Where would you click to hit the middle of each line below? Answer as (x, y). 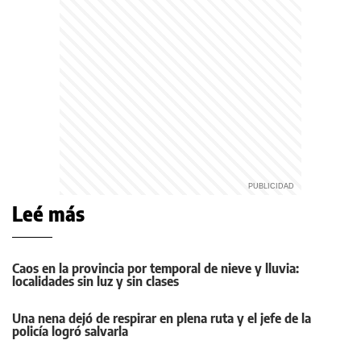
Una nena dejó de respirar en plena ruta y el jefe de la (162, 318)
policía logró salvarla (70, 331)
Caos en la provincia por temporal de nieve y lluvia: (156, 268)
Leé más (48, 213)
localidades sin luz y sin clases (95, 281)
